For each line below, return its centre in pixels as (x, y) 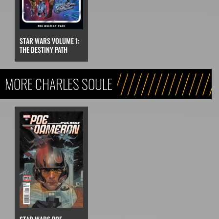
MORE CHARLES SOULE (59, 84)
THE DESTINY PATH (44, 49)
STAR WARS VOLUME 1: (49, 41)
